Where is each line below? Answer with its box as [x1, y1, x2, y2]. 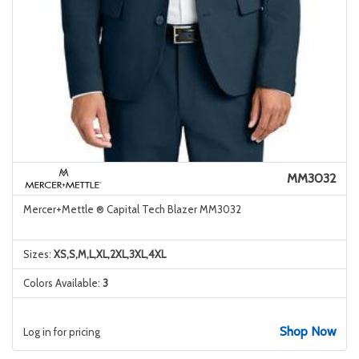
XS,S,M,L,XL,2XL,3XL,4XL [53, 248, 166, 260]
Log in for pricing [22, 325, 100, 338]
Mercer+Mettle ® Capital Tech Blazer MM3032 [22, 203, 241, 216]
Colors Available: [22, 276, 103, 289]
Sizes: [22, 248, 54, 260]
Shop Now [279, 324, 337, 339]
